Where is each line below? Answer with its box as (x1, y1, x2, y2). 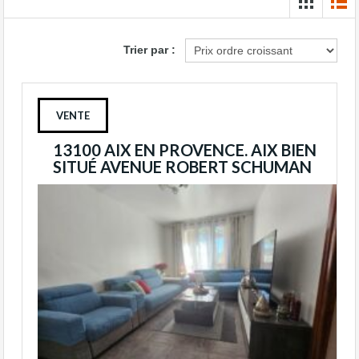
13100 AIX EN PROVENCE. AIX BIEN (53, 140, 317, 159)
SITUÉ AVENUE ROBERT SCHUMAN (53, 157, 312, 176)
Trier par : (123, 42, 175, 56)
